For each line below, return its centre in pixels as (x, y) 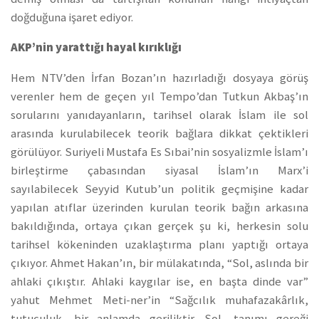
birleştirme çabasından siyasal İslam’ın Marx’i (159, 171)
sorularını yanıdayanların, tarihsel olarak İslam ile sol (159, 115)
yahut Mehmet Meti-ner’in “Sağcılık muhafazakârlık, (159, 300)
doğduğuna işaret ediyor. (72, 17)
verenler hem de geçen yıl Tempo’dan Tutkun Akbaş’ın (159, 97)
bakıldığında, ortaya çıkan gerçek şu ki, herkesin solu (159, 226)
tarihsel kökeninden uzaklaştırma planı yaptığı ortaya (159, 245)
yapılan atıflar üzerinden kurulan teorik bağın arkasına (159, 208)
